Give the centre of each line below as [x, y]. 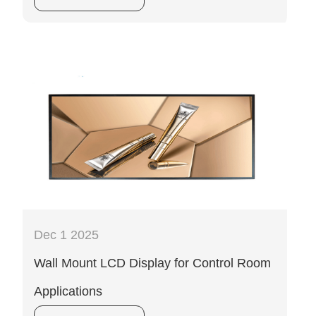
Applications [68, 292]
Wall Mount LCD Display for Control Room [152, 263]
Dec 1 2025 [66, 235]
